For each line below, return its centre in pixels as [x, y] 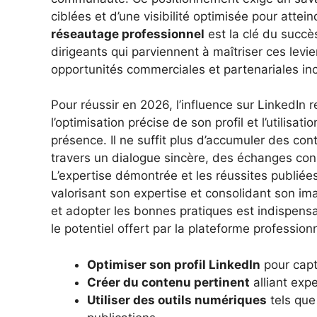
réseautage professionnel [128, 34]
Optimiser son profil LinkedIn [174, 264]
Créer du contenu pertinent [168, 282]
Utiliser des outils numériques [177, 300]
